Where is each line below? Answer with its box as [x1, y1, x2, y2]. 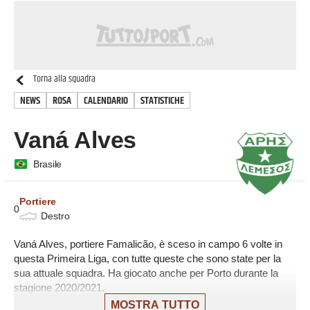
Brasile [33, 158, 62, 170]
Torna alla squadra [33, 71, 95, 86]
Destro [41, 210, 70, 221]
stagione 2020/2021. [14, 281, 104, 293]
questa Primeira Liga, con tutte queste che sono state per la [14, 252, 281, 264]
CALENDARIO [84, 93, 128, 109]
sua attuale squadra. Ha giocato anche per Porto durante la [14, 266, 278, 279]
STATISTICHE [140, 93, 184, 109]
